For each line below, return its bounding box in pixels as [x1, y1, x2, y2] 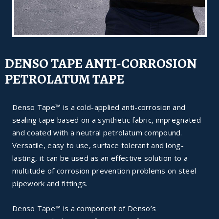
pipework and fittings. [12, 178, 88, 189]
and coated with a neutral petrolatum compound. [12, 128, 182, 138]
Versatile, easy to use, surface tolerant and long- [12, 140, 184, 151]
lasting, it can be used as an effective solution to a [12, 153, 188, 163]
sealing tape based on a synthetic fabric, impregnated [12, 115, 201, 125]
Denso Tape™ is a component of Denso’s [12, 203, 156, 214]
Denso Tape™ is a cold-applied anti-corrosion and [12, 102, 186, 112]
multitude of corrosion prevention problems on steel [12, 166, 197, 176]
